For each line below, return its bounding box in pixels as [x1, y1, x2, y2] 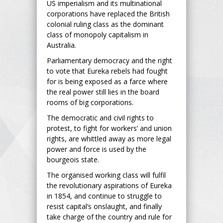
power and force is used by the [47, 144, 146, 154]
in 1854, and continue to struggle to [47, 191, 162, 201]
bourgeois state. [47, 154, 103, 164]
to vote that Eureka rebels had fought [47, 66, 168, 76]
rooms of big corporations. [47, 97, 133, 107]
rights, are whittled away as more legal [47, 133, 171, 143]
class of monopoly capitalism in [47, 29, 148, 39]
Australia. [47, 40, 76, 50]
